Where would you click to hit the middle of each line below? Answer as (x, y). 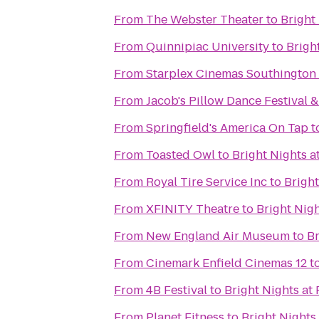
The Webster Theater (205, 20)
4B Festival (177, 290)
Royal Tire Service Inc (206, 182)
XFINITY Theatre (193, 209)
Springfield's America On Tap (227, 128)
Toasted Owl (181, 155)
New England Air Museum (218, 236)
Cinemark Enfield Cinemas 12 (226, 263)
